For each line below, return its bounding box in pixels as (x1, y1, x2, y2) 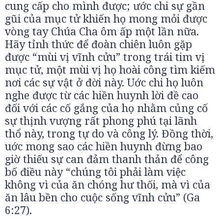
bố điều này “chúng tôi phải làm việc (5, 165, 186, 179)
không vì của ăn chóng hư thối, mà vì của (5, 177, 210, 192)
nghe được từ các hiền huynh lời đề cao (5, 88, 198, 102)
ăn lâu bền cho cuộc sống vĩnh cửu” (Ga (5, 190, 200, 204)
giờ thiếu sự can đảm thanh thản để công (5, 152, 209, 166)
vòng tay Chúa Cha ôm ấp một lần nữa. (5, 24, 199, 38)
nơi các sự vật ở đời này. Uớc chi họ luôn (5, 75, 203, 89)
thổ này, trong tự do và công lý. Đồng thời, (5, 126, 213, 140)
